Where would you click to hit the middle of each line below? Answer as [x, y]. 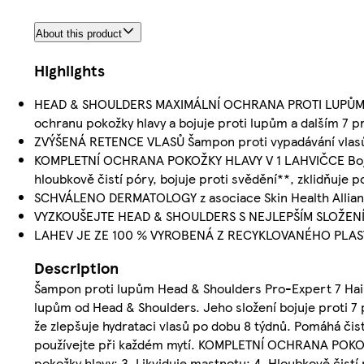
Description [76, 267]
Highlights [69, 70]
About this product [79, 33]
